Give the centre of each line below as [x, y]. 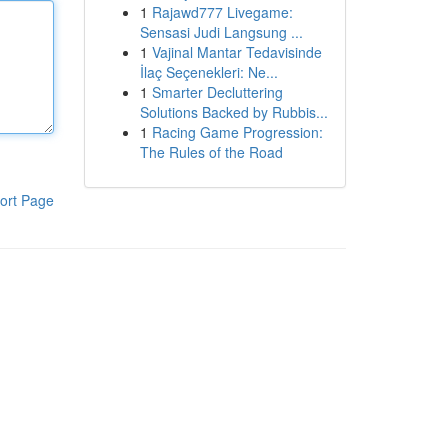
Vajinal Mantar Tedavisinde [236, 52]
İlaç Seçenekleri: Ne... [208, 72]
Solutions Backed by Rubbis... [233, 112]
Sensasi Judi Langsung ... [221, 32]
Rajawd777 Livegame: [222, 12]
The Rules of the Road [211, 152]
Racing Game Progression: [237, 132]
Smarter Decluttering [217, 92]
